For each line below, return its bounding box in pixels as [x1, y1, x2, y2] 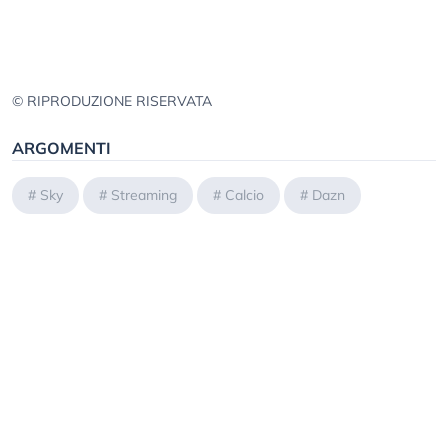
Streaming [111, 186, 177, 205]
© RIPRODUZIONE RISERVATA [12, 92, 212, 111]
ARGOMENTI [12, 138, 111, 159]
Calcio [225, 186, 264, 205]
